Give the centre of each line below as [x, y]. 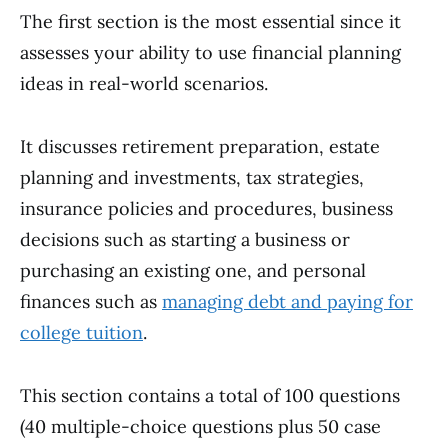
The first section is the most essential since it [210, 21]
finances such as [91, 301]
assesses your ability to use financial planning [210, 52]
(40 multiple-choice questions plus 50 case [200, 426]
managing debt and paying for [287, 301]
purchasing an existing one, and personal [193, 270]
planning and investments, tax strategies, [192, 177]
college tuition [81, 332]
